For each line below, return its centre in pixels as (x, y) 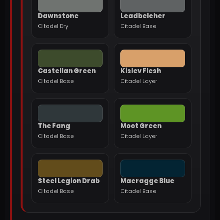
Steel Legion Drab (69, 181)
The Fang (54, 126)
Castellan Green (67, 71)
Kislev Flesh (141, 71)
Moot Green (141, 126)
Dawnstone (58, 16)
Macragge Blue (147, 181)
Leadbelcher (143, 16)
